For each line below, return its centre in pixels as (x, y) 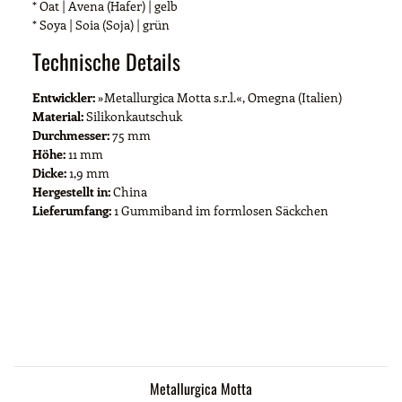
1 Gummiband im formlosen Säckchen (220, 210)
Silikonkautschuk (133, 116)
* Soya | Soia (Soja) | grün (101, 24)
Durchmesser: (71, 135)
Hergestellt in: (71, 191)
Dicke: (49, 172)
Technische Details (106, 61)
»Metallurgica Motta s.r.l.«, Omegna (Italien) (218, 97)
